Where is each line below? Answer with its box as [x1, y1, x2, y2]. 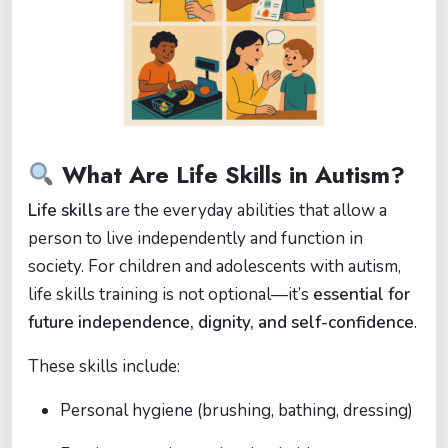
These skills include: [28, 355, 180, 379]
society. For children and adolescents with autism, [28, 255, 401, 279]
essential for [313, 283, 410, 307]
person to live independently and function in [28, 227, 363, 251]
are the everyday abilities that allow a [102, 199, 387, 223]
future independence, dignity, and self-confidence [28, 311, 414, 335]
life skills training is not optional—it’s [28, 283, 313, 307]
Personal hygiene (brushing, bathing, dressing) [60, 399, 413, 423]
